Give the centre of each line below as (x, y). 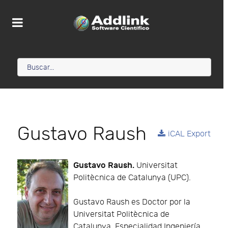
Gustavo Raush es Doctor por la (132, 203)
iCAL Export (189, 134)
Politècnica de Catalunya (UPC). (132, 178)
